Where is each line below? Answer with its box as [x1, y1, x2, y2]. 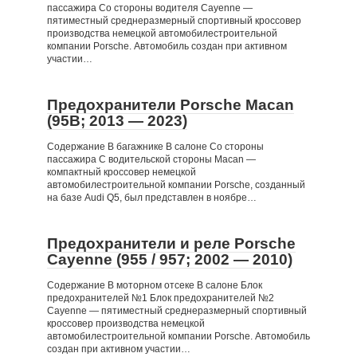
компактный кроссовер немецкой [47, 167, 196, 178]
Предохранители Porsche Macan [47, 96, 294, 113]
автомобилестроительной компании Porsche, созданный [47, 179, 305, 190]
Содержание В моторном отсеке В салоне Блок [47, 280, 262, 291]
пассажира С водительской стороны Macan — [47, 154, 256, 165]
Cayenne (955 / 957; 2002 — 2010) [47, 251, 292, 268]
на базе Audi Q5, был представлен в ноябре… [47, 192, 257, 203]
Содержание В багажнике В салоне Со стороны [47, 141, 264, 152]
